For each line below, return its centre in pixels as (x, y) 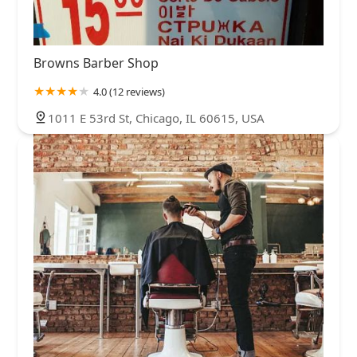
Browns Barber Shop (96, 63)
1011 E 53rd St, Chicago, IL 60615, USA (156, 118)
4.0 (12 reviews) (129, 91)
